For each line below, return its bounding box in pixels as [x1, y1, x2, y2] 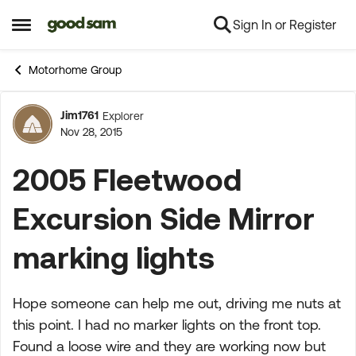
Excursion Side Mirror [13, 201, 315, 235]
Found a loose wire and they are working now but [13, 338, 326, 354]
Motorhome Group [29, 64, 122, 76]
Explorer [103, 109, 144, 122]
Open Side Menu [11, 22, 118, 39]
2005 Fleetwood [13, 162, 242, 196]
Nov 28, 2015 [60, 126, 122, 138]
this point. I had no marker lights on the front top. [13, 316, 321, 333]
